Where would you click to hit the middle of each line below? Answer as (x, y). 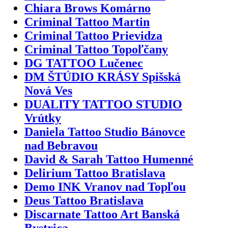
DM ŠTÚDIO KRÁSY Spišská (103, 77)
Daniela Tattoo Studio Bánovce (105, 132)
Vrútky (43, 118)
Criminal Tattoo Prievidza (93, 35)
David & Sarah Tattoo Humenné (109, 159)
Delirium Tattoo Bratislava (95, 173)
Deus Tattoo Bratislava (84, 200)
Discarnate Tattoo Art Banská (102, 214)
